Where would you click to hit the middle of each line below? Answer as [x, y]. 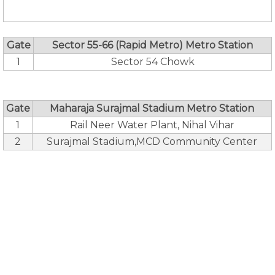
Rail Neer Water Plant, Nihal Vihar [152, 125]
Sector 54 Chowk [153, 62]
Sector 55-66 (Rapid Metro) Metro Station [153, 45]
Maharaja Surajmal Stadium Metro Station [152, 108]
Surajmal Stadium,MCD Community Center [152, 141]
